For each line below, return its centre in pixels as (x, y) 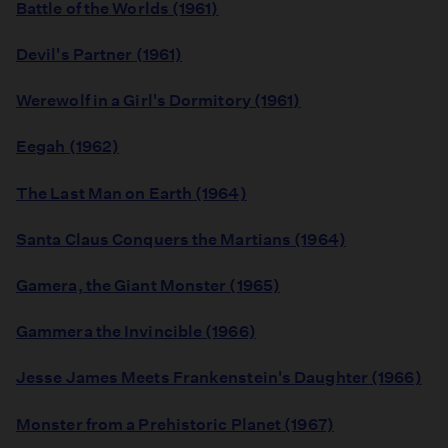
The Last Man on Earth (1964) (131, 193)
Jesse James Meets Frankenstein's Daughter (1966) (219, 378)
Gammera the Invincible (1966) (136, 332)
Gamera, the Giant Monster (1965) (148, 285)
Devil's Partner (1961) (99, 55)
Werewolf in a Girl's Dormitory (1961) (158, 101)
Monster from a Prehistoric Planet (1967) (175, 424)
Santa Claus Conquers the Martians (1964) (181, 239)
